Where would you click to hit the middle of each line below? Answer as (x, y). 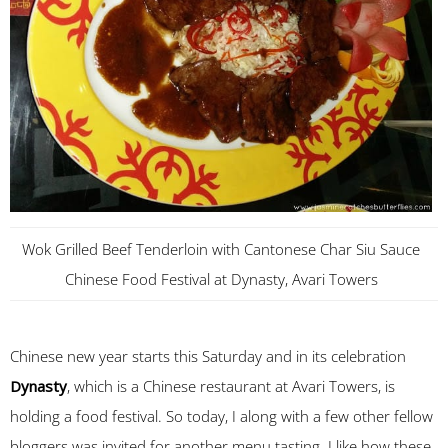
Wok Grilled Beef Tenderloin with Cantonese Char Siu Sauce (221, 249)
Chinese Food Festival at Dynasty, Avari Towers (221, 279)
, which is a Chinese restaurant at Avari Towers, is (231, 386)
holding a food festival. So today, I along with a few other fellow (221, 416)
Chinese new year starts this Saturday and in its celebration (208, 356)
